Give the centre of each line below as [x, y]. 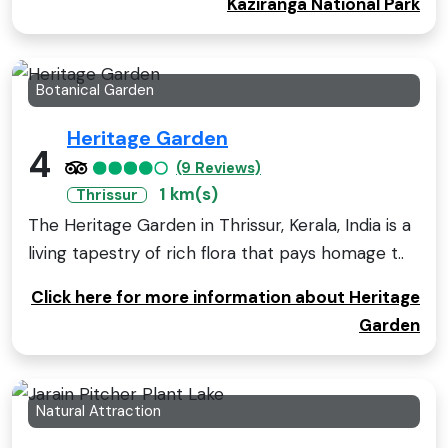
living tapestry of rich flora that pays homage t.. [216, 252]
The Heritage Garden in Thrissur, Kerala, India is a [219, 224]
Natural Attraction [98, 410]
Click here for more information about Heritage [225, 296]
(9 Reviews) [218, 167]
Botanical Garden [95, 89]
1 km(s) [188, 193]
